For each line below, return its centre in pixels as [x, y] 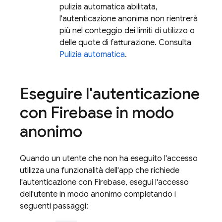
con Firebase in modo [97, 112]
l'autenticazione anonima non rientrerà [129, 19]
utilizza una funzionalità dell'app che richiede [100, 170]
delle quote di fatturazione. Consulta [125, 43]
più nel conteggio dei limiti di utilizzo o [127, 31]
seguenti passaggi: [54, 206]
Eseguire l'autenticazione [110, 94]
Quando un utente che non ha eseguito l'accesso [109, 159]
